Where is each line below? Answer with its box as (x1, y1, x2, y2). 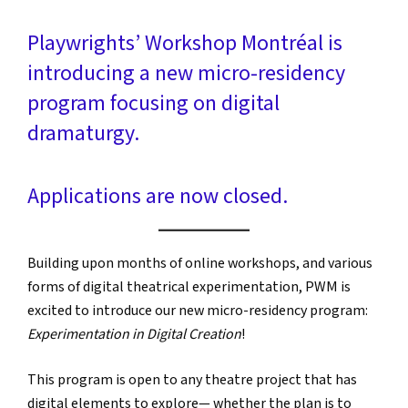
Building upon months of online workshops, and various (27, 253, 372, 273)
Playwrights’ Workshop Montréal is (27, 28, 342, 57)
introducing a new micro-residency (27, 58, 345, 87)
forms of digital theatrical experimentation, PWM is (27, 277, 351, 297)
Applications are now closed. (27, 181, 288, 210)
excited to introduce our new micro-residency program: (27, 301, 368, 321)
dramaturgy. (27, 118, 139, 148)
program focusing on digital (27, 88, 280, 117)
